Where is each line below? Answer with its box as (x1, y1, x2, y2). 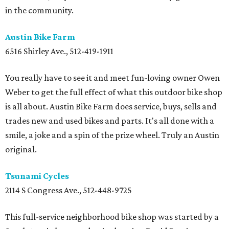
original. (5, 144, 37, 155)
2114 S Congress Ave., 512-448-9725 (5, 185, 132, 196)
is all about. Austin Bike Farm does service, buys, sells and (5, 101, 217, 112)
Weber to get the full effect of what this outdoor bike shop (5, 87, 222, 98)
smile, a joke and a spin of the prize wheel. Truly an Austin (5, 130, 219, 141)
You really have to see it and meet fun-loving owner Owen (5, 73, 220, 83)
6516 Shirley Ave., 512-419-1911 (5, 46, 113, 57)
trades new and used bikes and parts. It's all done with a (5, 116, 214, 126)
